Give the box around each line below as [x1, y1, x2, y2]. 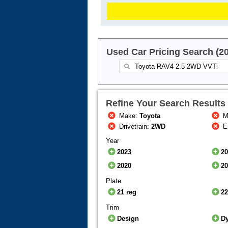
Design [117, 215, 139, 223]
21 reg [117, 188, 137, 196]
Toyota [139, 112, 161, 120]
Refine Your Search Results [106, 98, 225, 109]
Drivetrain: [117, 123, 152, 131]
